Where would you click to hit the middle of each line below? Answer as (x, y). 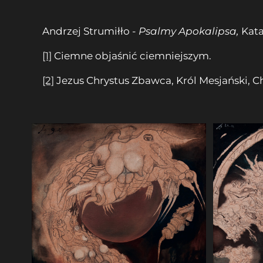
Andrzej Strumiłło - (90, 31)
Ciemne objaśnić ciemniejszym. (131, 55)
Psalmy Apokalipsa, (189, 31)
